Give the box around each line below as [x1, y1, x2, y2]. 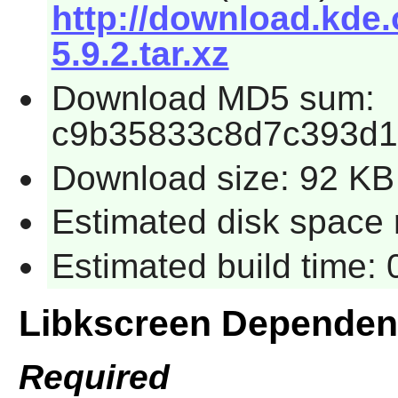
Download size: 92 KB [51, 158, 394, 197]
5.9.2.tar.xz [51, 35, 229, 74]
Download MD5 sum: [51, 78, 375, 117]
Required [18, 358, 170, 396]
